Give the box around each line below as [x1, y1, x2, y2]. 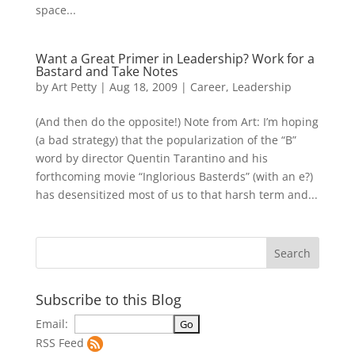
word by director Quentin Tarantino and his [35, 151, 268, 166]
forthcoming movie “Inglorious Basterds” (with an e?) [35, 169, 313, 185]
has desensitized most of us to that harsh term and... [35, 187, 318, 203]
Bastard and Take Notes [35, 63, 178, 81]
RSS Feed [35, 335, 84, 351]
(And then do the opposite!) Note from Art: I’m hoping [35, 114, 319, 130]
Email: [35, 316, 74, 332]
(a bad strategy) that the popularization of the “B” [35, 132, 296, 148]
